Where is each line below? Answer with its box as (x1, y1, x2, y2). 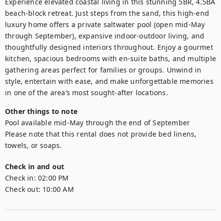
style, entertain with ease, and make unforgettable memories (5, 76, 214, 86)
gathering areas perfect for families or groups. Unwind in (5, 65, 202, 74)
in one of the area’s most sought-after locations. (5, 88, 168, 97)
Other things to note (5, 107, 77, 116)
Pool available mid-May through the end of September (5, 118, 192, 127)
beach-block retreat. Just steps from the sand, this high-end (5, 8, 210, 18)
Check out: (5, 184, 40, 194)
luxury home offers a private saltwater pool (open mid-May (5, 20, 205, 29)
